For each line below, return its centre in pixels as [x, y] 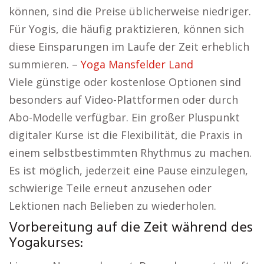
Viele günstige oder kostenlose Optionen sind [125, 82]
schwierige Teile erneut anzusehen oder [110, 188]
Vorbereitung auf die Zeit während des [131, 228]
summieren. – [45, 64]
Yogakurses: [46, 243]
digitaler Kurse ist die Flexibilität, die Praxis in [126, 135]
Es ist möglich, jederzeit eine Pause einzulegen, [128, 170]
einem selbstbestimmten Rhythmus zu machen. [130, 153]
